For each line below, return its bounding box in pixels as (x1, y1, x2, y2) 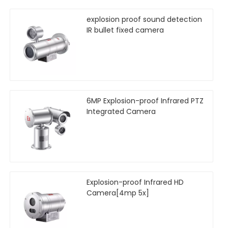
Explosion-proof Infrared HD (87, 177, 184, 188)
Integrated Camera (87, 106, 156, 117)
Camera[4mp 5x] (87, 188, 149, 198)
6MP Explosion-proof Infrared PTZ (87, 96, 204, 106)
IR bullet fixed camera (87, 25, 164, 36)
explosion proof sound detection (87, 14, 202, 25)
